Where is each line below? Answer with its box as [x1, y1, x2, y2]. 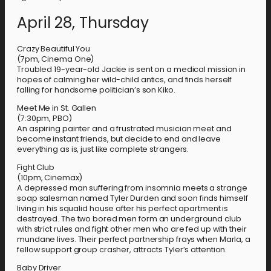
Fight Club [17, 162, 54, 172]
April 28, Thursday [17, 11, 149, 33]
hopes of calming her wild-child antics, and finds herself [17, 74, 232, 85]
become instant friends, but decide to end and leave [17, 134, 221, 144]
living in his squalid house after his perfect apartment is [17, 203, 229, 214]
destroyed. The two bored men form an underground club [17, 213, 241, 224]
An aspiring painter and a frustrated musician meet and [17, 123, 232, 134]
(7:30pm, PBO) [17, 113, 72, 123]
